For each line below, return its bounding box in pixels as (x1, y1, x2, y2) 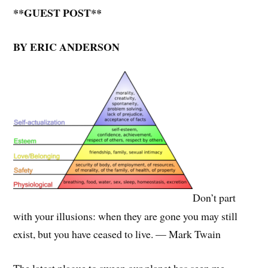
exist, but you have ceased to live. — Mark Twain (13, 226, 221, 241)
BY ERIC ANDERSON (13, 38, 120, 54)
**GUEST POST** (13, 4, 102, 20)
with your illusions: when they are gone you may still (13, 208, 238, 223)
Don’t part (193, 190, 236, 205)
